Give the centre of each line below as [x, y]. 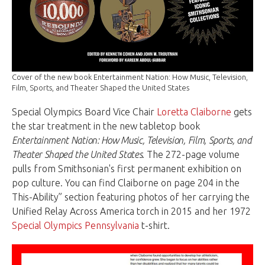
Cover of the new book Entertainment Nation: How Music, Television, [130, 77]
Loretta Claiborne [194, 112]
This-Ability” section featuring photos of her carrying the [131, 197]
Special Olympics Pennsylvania [75, 226]
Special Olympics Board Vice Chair [84, 112]
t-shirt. [154, 226]
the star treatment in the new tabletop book [106, 126]
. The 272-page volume [191, 155]
